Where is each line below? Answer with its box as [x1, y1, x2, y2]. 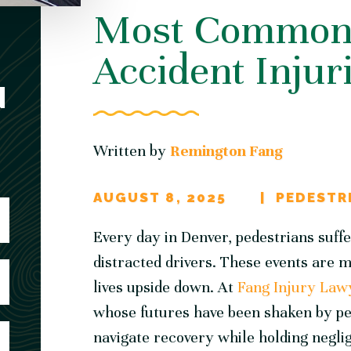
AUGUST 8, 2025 [93, 190, 226, 205]
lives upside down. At [93, 277, 238, 297]
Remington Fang [170, 141, 284, 161]
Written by [93, 141, 171, 161]
